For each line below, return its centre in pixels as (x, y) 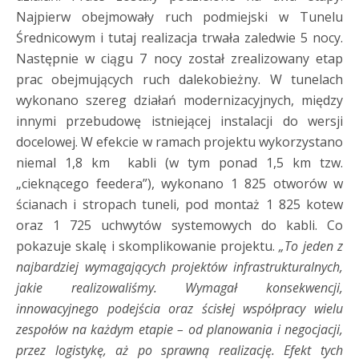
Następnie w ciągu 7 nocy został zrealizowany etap (179, 58)
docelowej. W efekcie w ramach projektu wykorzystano (179, 141)
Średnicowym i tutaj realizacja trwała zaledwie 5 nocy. (179, 37)
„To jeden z (311, 246)
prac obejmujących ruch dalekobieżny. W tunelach (179, 79)
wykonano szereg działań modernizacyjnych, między (179, 100)
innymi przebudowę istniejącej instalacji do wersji (179, 121)
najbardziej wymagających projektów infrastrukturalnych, (179, 266)
